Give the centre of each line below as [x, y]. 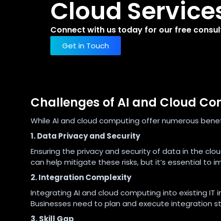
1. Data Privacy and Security [85, 136]
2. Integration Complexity [81, 178]
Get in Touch [86, 46]
